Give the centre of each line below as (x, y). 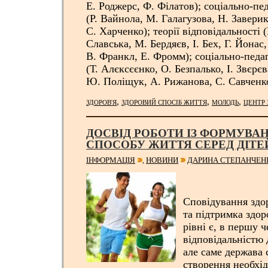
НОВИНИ (162, 160)
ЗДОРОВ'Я (101, 103)
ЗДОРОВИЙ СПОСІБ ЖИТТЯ (164, 103)
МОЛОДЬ (225, 103)
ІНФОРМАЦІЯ (111, 160)
